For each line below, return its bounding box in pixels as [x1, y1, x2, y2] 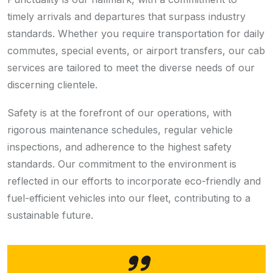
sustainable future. [7, 209, 93, 222]
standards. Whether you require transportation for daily [7, 27, 264, 40]
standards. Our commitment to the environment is [7, 158, 236, 171]
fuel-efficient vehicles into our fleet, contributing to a [7, 192, 250, 205]
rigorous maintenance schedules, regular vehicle [7, 124, 233, 136]
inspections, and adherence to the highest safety [7, 141, 232, 154]
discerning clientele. [7, 79, 97, 91]
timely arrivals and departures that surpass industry [7, 10, 246, 23]
